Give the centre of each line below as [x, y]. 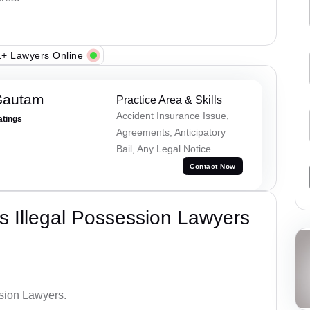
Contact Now [213, 166]
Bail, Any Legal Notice [163, 149]
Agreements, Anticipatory [171, 133]
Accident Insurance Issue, [172, 116]
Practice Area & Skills [169, 100]
